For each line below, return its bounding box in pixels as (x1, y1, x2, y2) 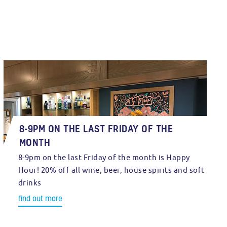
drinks (18, 178, 42, 187)
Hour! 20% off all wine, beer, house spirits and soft (18, 166, 205, 174)
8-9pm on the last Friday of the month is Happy (18, 153, 190, 162)
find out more (18, 193, 62, 203)
